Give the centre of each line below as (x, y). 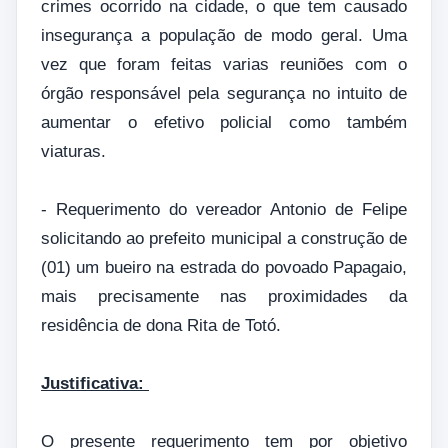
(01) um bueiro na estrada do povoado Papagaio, (224, 267)
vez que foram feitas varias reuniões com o (224, 64)
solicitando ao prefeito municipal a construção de (224, 238)
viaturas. (76, 151)
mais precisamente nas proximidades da (224, 296)
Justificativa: (95, 383)
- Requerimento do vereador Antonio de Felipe (224, 209)
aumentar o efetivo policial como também (224, 122)
